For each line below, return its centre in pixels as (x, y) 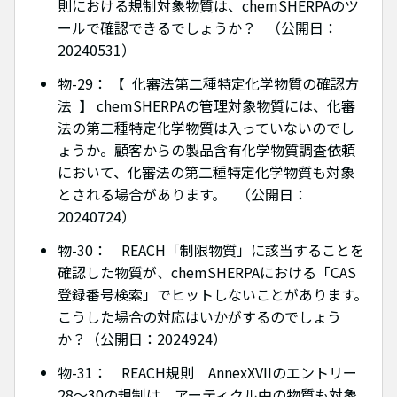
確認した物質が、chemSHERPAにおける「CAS (207, 272)
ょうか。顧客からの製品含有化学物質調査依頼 (206, 150)
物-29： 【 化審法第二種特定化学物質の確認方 (208, 84)
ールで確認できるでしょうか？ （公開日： (198, 28)
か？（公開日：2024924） (142, 339)
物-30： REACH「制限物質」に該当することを (211, 250)
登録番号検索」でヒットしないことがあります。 (213, 295)
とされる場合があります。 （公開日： (183, 195)
